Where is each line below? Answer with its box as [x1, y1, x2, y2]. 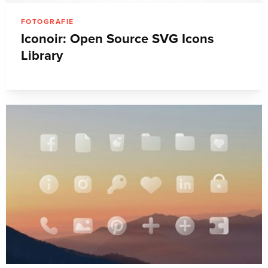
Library [21, 47, 63, 63]
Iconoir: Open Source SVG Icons [21, 31, 214, 47]
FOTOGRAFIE [21, 17, 74, 26]
